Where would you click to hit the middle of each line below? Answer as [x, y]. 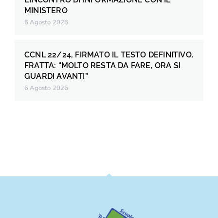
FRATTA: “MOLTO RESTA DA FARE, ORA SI [103, 66]
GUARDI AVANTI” [56, 76]
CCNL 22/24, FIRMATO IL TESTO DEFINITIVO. [109, 55]
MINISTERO [46, 11]
